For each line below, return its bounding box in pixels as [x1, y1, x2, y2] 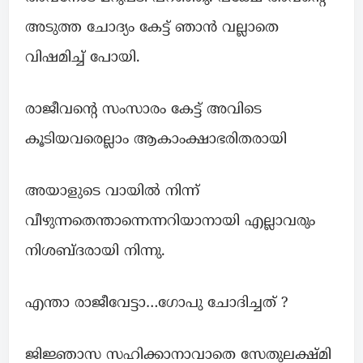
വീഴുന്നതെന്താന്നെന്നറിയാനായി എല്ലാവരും [25, 211, 315, 231]
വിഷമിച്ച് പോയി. [25, 48, 140, 67]
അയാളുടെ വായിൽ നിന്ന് [25, 181, 199, 201]
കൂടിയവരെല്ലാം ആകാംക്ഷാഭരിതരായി [25, 130, 287, 149]
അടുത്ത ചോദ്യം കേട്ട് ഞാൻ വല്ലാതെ [25, 18, 279, 37]
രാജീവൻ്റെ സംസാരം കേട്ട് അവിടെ [25, 100, 262, 119]
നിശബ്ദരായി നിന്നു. [25, 241, 165, 261]
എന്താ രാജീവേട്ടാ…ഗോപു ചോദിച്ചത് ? [25, 293, 288, 313]
